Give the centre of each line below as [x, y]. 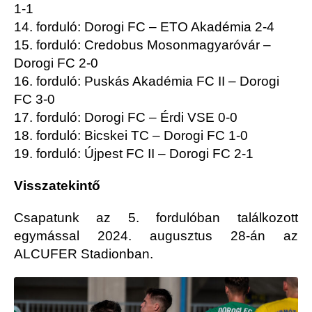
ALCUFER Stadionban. [85, 254]
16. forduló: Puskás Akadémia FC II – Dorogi [147, 81]
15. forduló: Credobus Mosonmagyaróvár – [142, 45]
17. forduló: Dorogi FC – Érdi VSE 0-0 [126, 118]
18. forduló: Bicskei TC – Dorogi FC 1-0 [131, 136]
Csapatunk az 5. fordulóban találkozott [156, 218]
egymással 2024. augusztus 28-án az [156, 236]
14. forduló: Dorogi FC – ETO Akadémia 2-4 [144, 27]
